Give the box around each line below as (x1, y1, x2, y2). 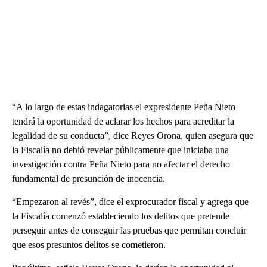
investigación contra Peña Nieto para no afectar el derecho (12, 159, 230, 170)
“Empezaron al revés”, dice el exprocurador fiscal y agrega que (12, 197, 249, 207)
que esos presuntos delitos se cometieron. (12, 240, 166, 250)
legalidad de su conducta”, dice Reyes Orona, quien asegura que (12, 131, 253, 141)
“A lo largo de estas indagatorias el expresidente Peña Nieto (12, 102, 235, 113)
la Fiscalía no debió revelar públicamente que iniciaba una (12, 145, 229, 156)
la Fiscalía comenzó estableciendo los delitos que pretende (12, 211, 229, 222)
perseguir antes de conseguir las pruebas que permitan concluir (12, 225, 246, 236)
